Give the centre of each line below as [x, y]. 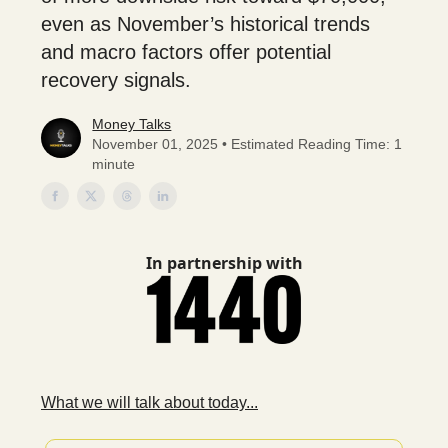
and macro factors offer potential [186, 52]
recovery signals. [116, 80]
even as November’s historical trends [205, 24]
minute [114, 164]
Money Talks [132, 124]
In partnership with [224, 263]
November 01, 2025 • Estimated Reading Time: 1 [247, 144]
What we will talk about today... [149, 403]
